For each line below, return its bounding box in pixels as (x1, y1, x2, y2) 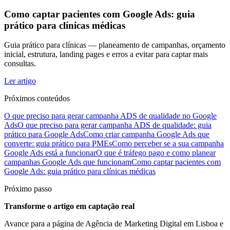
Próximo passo (4, 184, 52, 194)
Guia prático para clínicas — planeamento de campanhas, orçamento (4, 41, 225, 50)
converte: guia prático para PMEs (4, 139, 112, 148)
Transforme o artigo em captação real (4, 202, 135, 211)
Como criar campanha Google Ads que (83, 130, 209, 139)
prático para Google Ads (4, 130, 83, 139)
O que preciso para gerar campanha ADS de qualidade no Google (4, 111, 217, 121)
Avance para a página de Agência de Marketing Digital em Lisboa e (4, 219, 223, 228)
